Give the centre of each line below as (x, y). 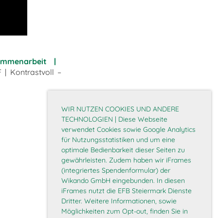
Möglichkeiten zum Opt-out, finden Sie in (125, 211)
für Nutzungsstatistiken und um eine (118, 139)
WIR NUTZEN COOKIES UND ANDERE (120, 109)
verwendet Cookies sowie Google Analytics (128, 129)
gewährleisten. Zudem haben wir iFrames (126, 160)
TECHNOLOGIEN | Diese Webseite (114, 119)
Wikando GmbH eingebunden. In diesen (123, 180)
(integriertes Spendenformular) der (116, 170)
